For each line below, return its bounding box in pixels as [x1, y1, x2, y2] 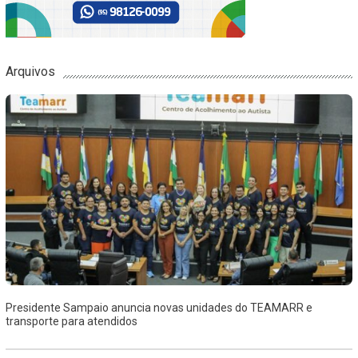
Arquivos [5, 63, 55, 79]
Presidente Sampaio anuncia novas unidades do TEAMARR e [5, 300, 312, 314]
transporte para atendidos [5, 314, 137, 328]
